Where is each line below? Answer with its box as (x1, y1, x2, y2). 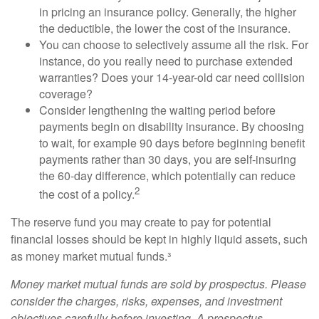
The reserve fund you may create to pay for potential (11, 214, 271, 231)
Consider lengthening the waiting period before (39, 101, 276, 118)
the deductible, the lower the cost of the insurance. (39, 19, 291, 36)
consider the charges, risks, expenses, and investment (11, 293, 282, 310)
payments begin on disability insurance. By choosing (39, 117, 304, 135)
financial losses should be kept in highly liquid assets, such (11, 231, 308, 248)
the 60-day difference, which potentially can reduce (39, 167, 296, 184)
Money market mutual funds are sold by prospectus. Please (11, 276, 306, 293)
